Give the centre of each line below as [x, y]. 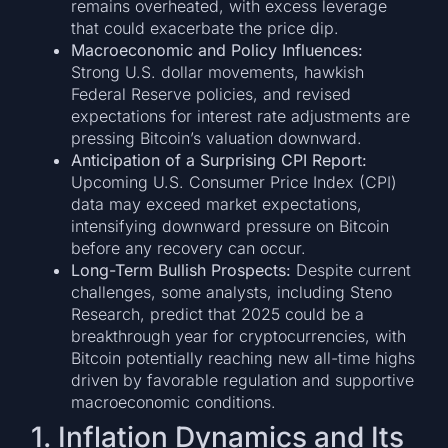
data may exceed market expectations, [217, 203]
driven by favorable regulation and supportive [243, 379]
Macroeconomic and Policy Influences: [217, 49]
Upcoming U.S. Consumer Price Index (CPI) [234, 181]
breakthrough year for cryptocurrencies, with [239, 335]
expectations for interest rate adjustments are [241, 115]
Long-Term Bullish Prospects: [181, 269]
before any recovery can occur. [189, 247]
